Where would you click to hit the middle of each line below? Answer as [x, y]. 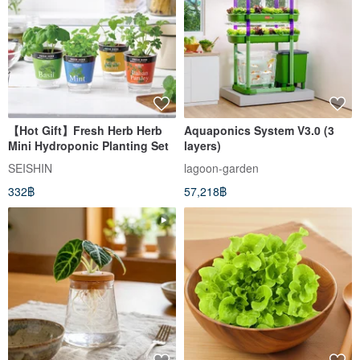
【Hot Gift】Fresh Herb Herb [85, 130]
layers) [202, 145]
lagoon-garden [221, 168]
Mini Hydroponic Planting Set [88, 145]
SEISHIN [30, 168]
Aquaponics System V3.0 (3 [259, 130]
